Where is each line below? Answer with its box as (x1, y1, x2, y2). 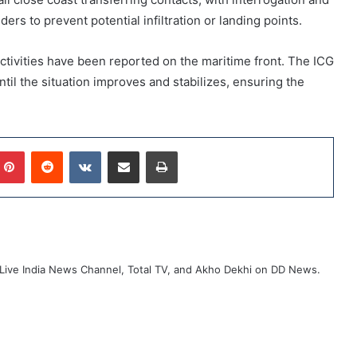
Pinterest (24, 144, 69, 158)
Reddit (62, 144, 94, 158)
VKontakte (100, 144, 151, 158)
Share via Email (139, 144, 164, 158)
